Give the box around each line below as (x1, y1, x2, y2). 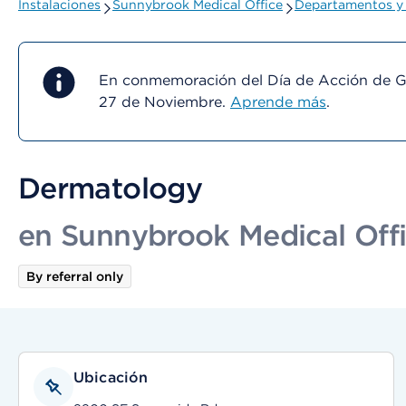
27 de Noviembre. (99, 93, 230, 111)
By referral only (26, 269, 123, 284)
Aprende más (230, 93, 326, 111)
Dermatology (18, 170, 202, 206)
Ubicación (73, 369, 149, 386)
